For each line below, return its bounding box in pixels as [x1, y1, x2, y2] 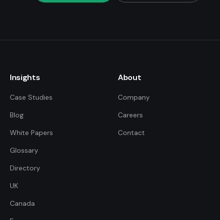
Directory [10, 164, 40, 172]
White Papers [10, 128, 53, 137]
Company [118, 93, 150, 102]
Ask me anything [53, 197, 97, 205]
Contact [118, 128, 145, 137]
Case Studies [10, 93, 53, 102]
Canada [10, 199, 35, 208]
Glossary [10, 146, 38, 155]
